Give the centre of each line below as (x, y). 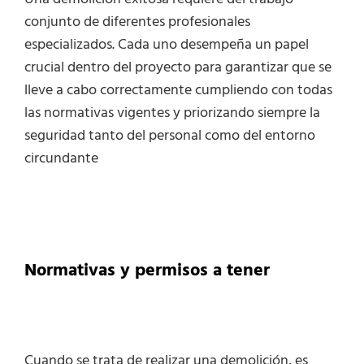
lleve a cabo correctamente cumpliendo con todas (178, 91)
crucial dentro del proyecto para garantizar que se (178, 68)
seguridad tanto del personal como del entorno (170, 136)
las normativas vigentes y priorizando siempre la (172, 114)
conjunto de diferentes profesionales (137, 23)
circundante (61, 159)
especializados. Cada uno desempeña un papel (167, 45)
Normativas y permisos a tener (147, 271)
